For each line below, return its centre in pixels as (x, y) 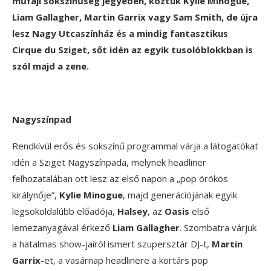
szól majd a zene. (51, 66)
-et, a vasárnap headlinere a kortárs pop (124, 260)
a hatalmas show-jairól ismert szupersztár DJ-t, (112, 244)
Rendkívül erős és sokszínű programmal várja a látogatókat (135, 146)
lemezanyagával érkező (62, 228)
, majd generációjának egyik (180, 195)
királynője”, (36, 195)
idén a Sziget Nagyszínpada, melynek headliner (109, 162)
